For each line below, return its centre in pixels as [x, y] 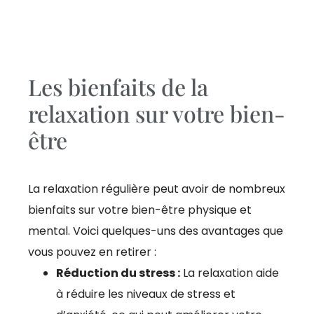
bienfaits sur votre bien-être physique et [140, 210]
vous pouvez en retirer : [92, 252]
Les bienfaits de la [118, 87]
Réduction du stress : [118, 273]
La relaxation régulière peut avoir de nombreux [157, 189]
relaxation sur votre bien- [157, 114]
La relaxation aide [230, 273]
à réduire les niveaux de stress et [146, 294]
